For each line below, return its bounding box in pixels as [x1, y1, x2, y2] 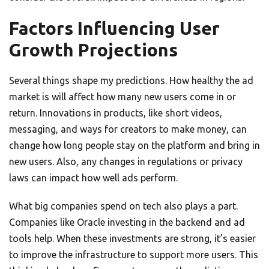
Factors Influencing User [9, 18, 220, 39]
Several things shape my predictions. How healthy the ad [9, 75, 253, 86]
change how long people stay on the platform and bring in [9, 140, 260, 151]
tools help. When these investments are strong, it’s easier [9, 233, 256, 244]
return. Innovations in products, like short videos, [9, 107, 222, 119]
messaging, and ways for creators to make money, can [9, 124, 247, 135]
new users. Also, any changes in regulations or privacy [9, 156, 243, 168]
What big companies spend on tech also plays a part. [9, 201, 238, 212]
